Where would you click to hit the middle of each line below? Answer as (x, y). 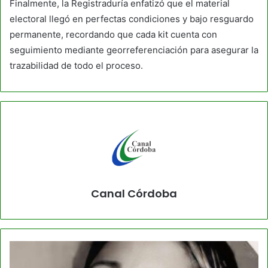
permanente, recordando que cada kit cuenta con (113, 34)
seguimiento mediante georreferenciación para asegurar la (134, 50)
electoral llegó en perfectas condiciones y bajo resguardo (132, 19)
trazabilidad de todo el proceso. (76, 65)
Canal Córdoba (134, 193)
